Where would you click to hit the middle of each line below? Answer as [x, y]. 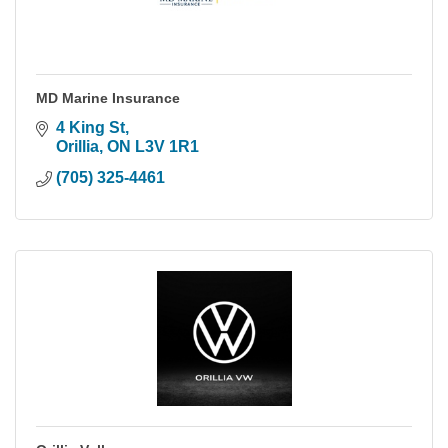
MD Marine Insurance [108, 97]
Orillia [77, 146]
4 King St [90, 127]
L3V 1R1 [167, 146]
